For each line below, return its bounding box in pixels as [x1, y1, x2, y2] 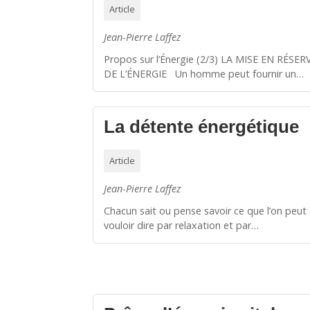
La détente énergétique [104, 116, 300, 138]
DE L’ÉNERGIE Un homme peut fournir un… [104, 67, 304, 81]
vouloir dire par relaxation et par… [104, 219, 259, 232]
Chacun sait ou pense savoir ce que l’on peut [104, 204, 307, 218]
